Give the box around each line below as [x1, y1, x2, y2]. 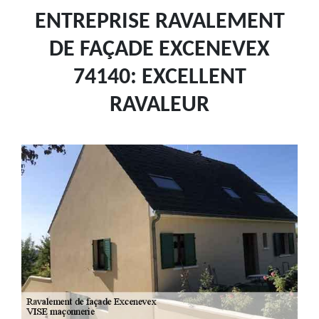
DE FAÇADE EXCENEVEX [49, 38, 270, 61]
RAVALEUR [110, 94, 209, 117]
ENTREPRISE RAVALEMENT [34, 11, 285, 33]
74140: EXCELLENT [73, 66, 246, 89]
